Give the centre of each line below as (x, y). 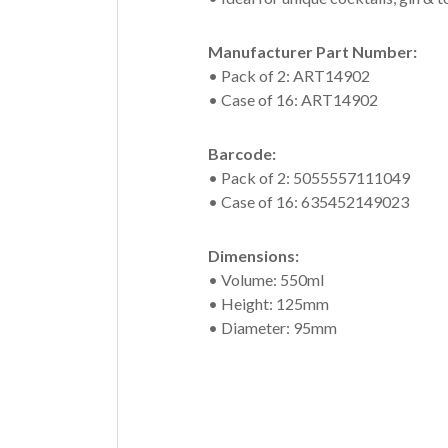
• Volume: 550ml (266, 279)
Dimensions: (253, 255)
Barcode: (242, 153)
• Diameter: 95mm (272, 327)
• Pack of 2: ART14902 (289, 75)
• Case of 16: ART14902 (293, 99)
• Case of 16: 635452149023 (308, 201)
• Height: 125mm (268, 303)
